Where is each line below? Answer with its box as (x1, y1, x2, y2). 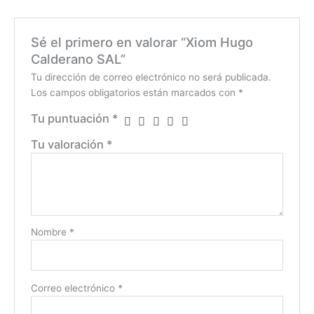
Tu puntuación (30, 111, 112, 125)
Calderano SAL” (30, 50, 125, 67)
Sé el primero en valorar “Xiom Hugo (30, 34, 253, 50)
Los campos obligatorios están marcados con (30, 86, 238, 98)
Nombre (30, 226, 69, 238)
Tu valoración (30, 137, 107, 151)
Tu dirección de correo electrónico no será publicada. (30, 71, 271, 83)
